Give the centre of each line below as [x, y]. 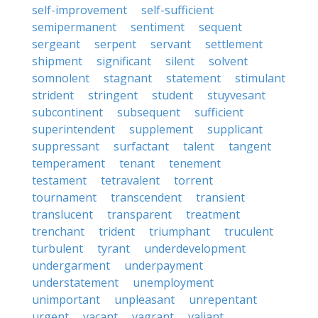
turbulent [57, 248]
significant [124, 61]
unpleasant [144, 300]
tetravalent [130, 180]
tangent [250, 146]
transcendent [146, 197]
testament [59, 180]
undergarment [71, 265]
